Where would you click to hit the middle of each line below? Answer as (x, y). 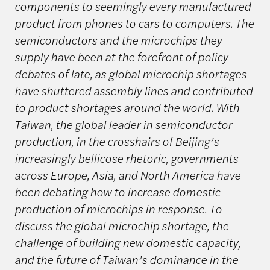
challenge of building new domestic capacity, (127, 243)
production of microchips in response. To (118, 209)
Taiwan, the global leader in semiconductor (123, 124)
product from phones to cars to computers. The (134, 23)
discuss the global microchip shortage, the (121, 226)
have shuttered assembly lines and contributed (133, 91)
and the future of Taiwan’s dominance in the (126, 259)
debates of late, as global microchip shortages (130, 74)
